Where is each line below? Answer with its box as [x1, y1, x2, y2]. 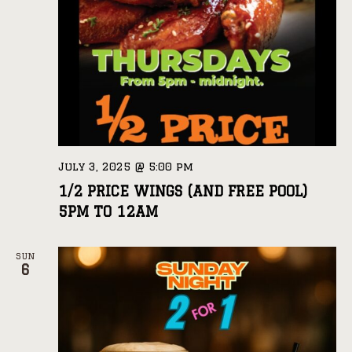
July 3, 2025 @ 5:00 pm [58, 159, 193, 173]
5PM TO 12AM [58, 203, 158, 219]
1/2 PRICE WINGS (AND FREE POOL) [58, 182, 307, 199]
